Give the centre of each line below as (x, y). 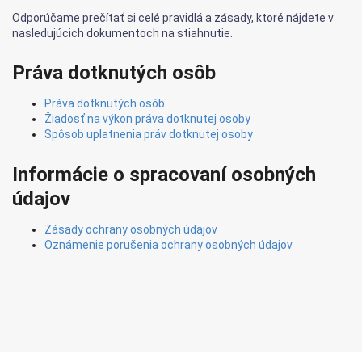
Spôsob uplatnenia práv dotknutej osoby (149, 135)
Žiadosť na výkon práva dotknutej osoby (147, 119)
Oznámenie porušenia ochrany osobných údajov (168, 244)
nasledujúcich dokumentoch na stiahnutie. (122, 33)
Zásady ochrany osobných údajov (131, 229)
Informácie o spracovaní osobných (164, 174)
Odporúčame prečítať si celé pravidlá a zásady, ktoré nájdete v (173, 17)
